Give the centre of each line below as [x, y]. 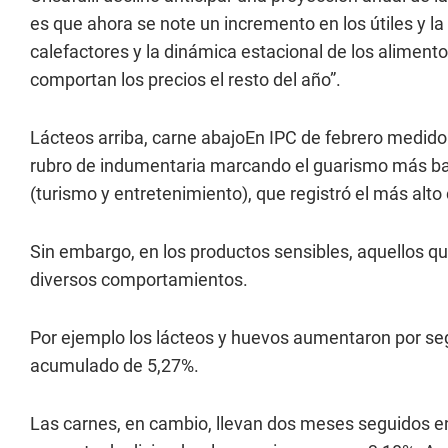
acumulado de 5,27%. [114, 365]
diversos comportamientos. [139, 279]
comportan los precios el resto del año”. [185, 79]
